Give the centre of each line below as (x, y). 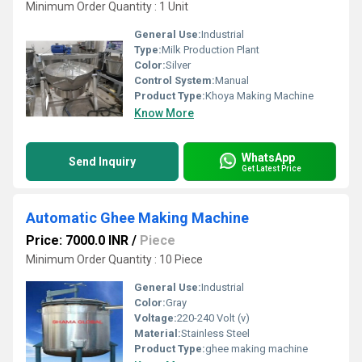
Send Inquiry (102, 162)
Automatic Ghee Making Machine (137, 218)
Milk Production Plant (210, 50)
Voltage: (156, 318)
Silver (178, 65)
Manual (232, 80)
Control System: (175, 80)
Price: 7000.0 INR (77, 240)
